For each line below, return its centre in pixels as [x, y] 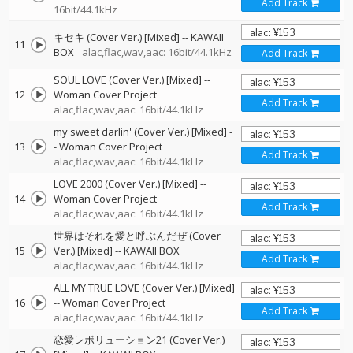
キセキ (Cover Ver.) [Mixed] [117, 37]
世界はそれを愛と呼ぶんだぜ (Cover [137, 236]
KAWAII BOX [152, 251]
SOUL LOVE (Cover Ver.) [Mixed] [128, 80]
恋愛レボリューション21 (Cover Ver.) [139, 340]
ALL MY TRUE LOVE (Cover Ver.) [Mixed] [144, 288]
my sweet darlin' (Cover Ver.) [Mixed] [140, 132]
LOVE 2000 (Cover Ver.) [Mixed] [126, 184]
